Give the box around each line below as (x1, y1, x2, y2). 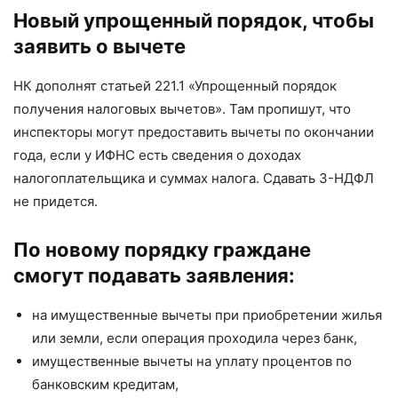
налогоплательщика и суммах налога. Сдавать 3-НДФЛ (13, 169, 374, 187)
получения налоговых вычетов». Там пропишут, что (13, 99, 351, 117)
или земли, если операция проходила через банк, (32, 329, 357, 346)
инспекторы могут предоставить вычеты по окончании (13, 123, 374, 140)
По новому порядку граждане (13, 237, 311, 261)
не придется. (13, 192, 98, 210)
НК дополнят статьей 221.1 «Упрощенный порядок (13, 76, 337, 94)
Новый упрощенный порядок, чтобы (13, 8, 374, 32)
